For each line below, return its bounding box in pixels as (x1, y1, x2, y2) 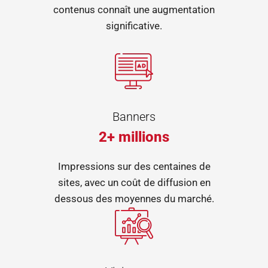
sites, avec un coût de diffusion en (57, 176, 211, 188)
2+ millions (99, 128, 169, 145)
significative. (106, 19, 162, 32)
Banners (112, 109, 156, 124)
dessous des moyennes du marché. (54, 192, 214, 205)
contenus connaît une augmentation (53, 3, 215, 16)
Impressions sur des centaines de (57, 160, 211, 172)
